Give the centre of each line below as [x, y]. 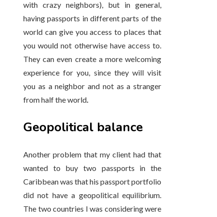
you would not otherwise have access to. [93, 46]
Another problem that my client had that [93, 155]
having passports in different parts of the [93, 18]
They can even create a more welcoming [93, 59]
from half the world [55, 100]
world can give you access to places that [93, 32]
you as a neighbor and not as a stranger [93, 86]
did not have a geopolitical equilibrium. [93, 195]
